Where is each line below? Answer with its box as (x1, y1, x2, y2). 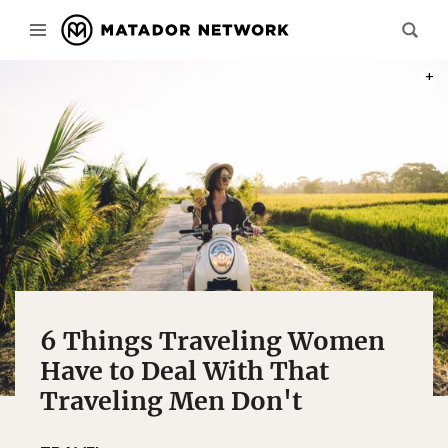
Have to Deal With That (40, 355, 329, 387)
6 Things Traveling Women (40, 325, 385, 357)
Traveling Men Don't (40, 385, 302, 417)
